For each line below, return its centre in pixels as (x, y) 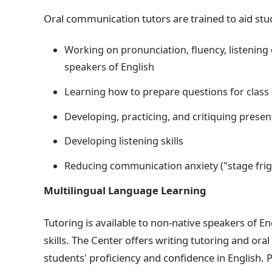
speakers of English (109, 67)
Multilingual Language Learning (125, 191)
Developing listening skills (124, 141)
